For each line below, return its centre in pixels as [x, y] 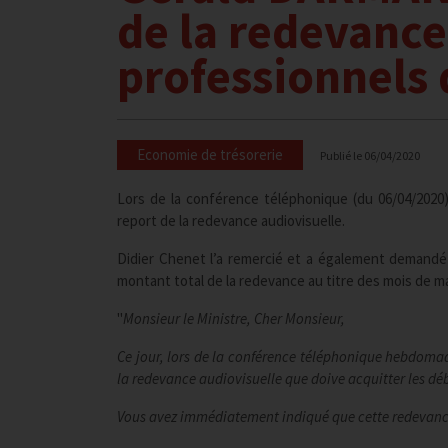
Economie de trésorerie [210, 154]
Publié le [342, 155]
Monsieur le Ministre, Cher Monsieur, [234, 318]
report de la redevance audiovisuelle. [231, 220]
